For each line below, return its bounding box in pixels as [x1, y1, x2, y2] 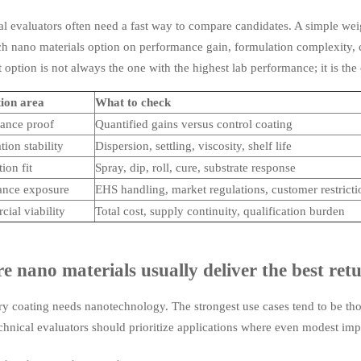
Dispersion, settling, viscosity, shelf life [94, 139, 292, 153]
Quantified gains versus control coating [94, 118, 293, 131]
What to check [94, 96, 171, 110]
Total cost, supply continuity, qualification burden [94, 205, 345, 218]
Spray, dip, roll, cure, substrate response [94, 161, 296, 175]
